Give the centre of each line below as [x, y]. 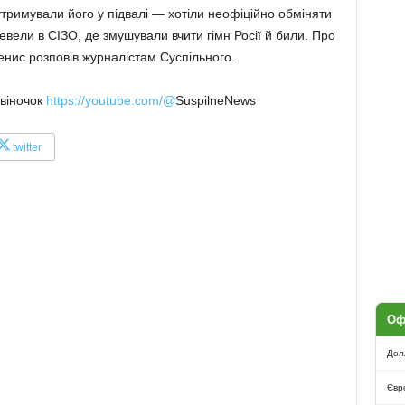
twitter [27, 147]
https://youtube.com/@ [110, 100]
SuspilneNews [215, 100]
